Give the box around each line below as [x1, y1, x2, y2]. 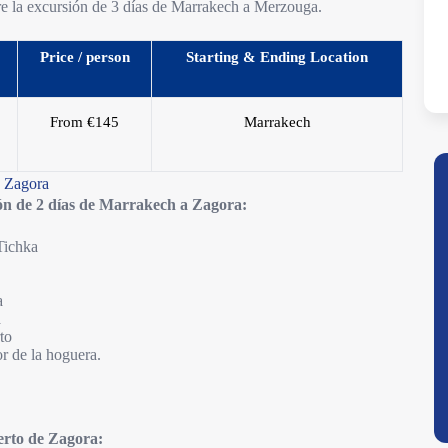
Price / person [39, 49, 130, 65]
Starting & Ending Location [186, 49, 369, 65]
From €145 [50, 114, 120, 130]
